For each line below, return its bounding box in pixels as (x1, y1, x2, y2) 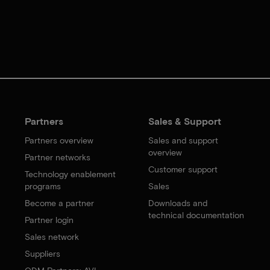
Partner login (25, 214, 74, 225)
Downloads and (148, 197, 207, 208)
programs (25, 180, 61, 191)
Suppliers (25, 248, 61, 259)
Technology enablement (25, 168, 116, 179)
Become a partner (25, 197, 95, 208)
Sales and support (148, 134, 218, 145)
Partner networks (25, 151, 91, 162)
